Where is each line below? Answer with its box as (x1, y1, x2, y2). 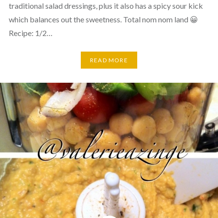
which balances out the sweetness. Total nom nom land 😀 (8, 14, 198, 24)
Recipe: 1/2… (8, 28, 53, 37)
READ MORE (90, 56, 128, 64)
